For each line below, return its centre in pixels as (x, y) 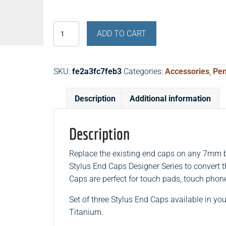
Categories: (145, 71)
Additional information (171, 99)
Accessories (187, 71)
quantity (68, 128)
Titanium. (87, 212)
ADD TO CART (121, 34)
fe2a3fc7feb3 (97, 71)
